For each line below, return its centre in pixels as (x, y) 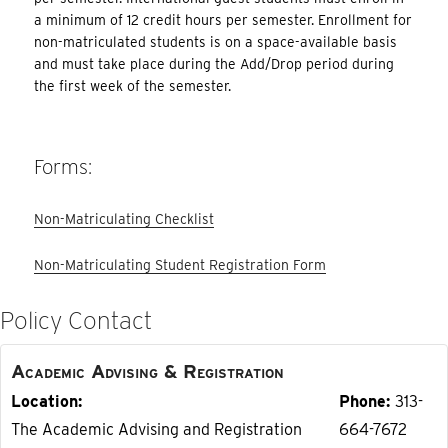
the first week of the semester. (133, 86)
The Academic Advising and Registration (156, 430)
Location (44, 402)
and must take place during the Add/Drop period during (214, 64)
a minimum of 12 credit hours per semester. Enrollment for (223, 20)
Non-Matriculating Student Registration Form (180, 265)
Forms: (63, 167)
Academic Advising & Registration (147, 372)
